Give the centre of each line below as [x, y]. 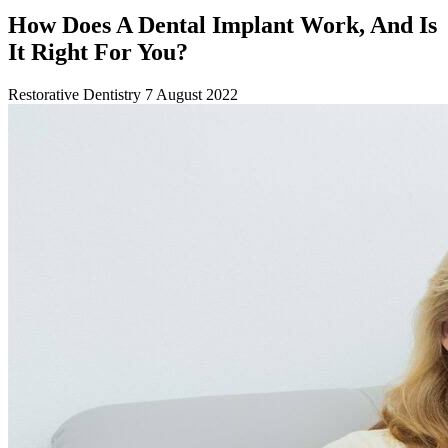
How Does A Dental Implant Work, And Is [222, 24]
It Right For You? [98, 51]
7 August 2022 [191, 94]
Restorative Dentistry [76, 94]
